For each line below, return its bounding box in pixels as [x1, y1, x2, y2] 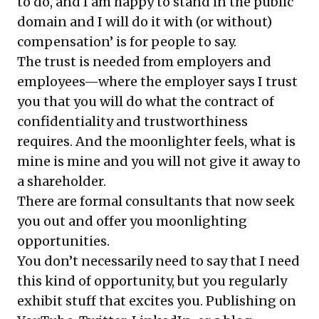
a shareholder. [17, 173, 106, 189]
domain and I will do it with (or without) [17, 14, 272, 30]
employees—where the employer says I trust [17, 73, 298, 90]
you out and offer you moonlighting [17, 213, 247, 229]
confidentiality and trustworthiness [17, 113, 248, 130]
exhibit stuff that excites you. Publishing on [17, 293, 296, 309]
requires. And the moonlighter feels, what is [17, 133, 296, 150]
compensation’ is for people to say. [17, 33, 236, 50]
